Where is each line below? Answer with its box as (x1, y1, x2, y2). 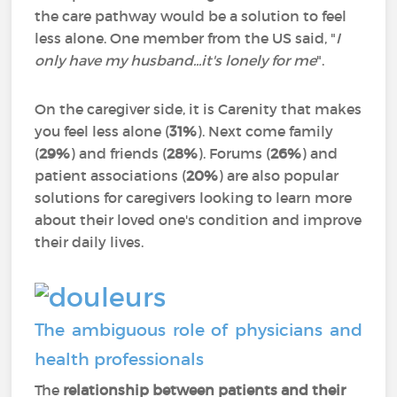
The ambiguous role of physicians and (35, 319, 362, 340)
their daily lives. (35, 233, 144, 252)
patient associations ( (35, 167, 187, 185)
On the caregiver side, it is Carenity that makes (35, 100, 362, 119)
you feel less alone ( (35, 122, 170, 141)
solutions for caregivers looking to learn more (35, 189, 353, 207)
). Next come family (197, 122, 334, 141)
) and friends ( (70, 144, 167, 163)
